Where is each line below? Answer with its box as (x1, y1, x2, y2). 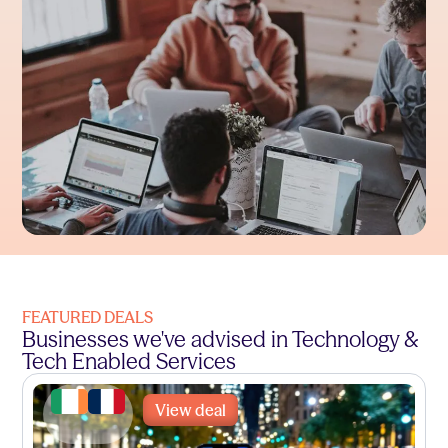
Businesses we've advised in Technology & (22, 325, 420, 353)
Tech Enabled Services (22, 347, 237, 375)
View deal (155, 399, 227, 420)
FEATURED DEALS (22, 306, 154, 327)
